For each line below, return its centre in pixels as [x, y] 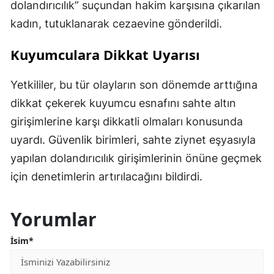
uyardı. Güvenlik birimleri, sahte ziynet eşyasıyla [133, 140]
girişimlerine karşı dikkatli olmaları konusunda [127, 122]
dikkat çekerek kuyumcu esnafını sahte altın [123, 103]
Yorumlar [54, 220]
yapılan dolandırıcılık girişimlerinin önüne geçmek [136, 158]
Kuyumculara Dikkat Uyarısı [105, 55]
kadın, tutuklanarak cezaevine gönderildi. [116, 24]
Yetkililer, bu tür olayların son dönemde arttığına [134, 85]
